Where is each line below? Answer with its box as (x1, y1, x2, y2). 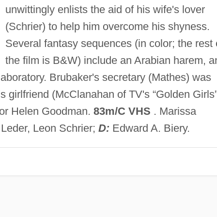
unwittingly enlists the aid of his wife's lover (5, 3, 205, 15)
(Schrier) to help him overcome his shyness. (5, 20, 210, 32)
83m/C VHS (93, 105, 151, 117)
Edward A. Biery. (109, 122, 190, 134)
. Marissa (150, 105, 196, 117)
